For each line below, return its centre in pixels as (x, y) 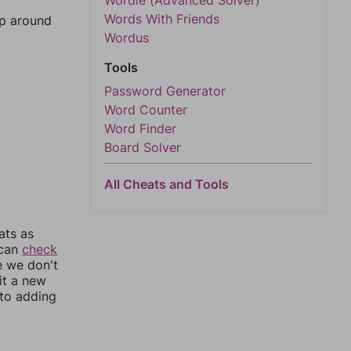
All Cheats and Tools (166, 184)
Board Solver (143, 147)
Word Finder (140, 128)
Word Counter (146, 110)
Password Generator (165, 91)
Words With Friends (162, 19)
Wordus (127, 38)
